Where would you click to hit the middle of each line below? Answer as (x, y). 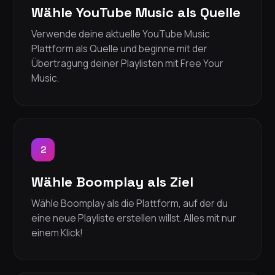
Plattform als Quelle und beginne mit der (119, 49)
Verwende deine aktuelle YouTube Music (121, 34)
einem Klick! (57, 233)
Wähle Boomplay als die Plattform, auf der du (130, 203)
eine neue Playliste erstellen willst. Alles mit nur (134, 218)
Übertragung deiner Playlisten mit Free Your (127, 64)
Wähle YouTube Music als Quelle (136, 13)
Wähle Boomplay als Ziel (112, 182)
